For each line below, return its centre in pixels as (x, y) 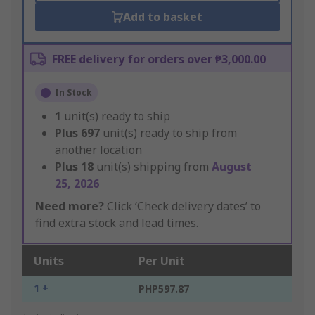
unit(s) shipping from (154, 167)
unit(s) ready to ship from (170, 133)
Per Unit (162, 261)
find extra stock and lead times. (117, 223)
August (232, 167)
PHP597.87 (164, 289)
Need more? (70, 206)
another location (98, 150)
